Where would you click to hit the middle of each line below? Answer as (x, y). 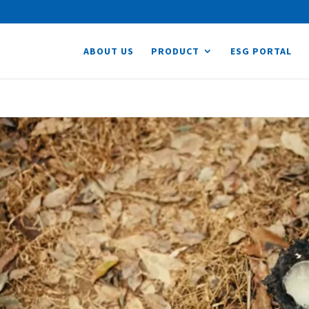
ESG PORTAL (261, 51)
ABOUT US (109, 51)
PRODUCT (175, 51)
